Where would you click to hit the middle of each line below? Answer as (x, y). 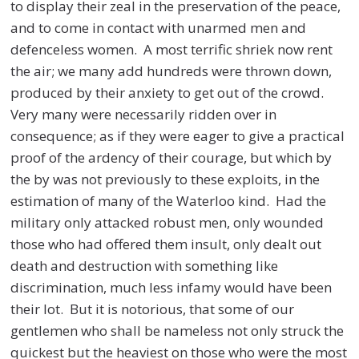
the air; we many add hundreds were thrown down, (171, 71)
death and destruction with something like (145, 265)
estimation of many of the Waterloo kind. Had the (169, 200)
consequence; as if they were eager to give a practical (178, 135)
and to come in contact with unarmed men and (159, 27)
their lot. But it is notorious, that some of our (153, 309)
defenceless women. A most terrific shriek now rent (172, 49)
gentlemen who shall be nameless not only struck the (177, 330)
